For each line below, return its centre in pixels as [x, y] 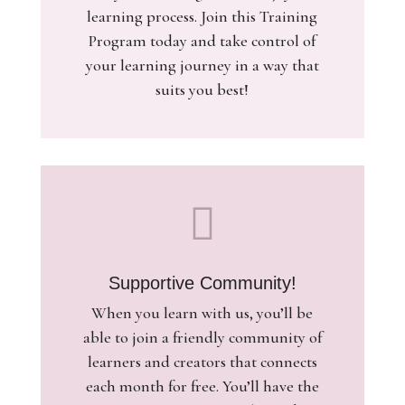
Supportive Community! [202, 283]
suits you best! [202, 89]
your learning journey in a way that [202, 65]
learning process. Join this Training [202, 16]
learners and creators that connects [202, 362]
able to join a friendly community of [202, 337]
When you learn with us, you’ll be [202, 313]
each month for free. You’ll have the [202, 386]
